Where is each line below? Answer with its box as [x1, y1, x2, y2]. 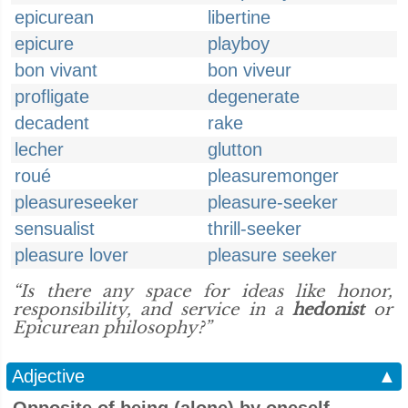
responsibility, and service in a [13, 300, 292, 320]
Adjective [12, 366, 85, 386]
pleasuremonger [208, 166, 339, 186]
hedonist [291, 300, 364, 320]
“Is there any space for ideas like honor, [13, 281, 393, 301]
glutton [208, 139, 262, 159]
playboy [208, 34, 270, 54]
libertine [208, 7, 270, 27]
